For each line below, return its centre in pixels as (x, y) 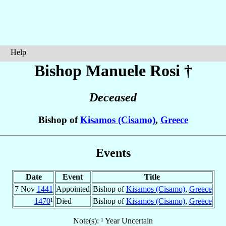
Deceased (113, 98)
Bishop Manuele (92, 71)
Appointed (73, 189)
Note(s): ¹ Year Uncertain (113, 220)
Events (113, 153)
